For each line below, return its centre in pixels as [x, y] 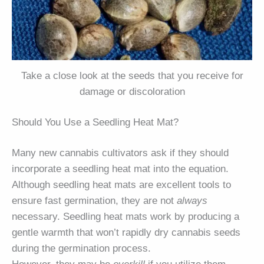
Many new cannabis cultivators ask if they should [120, 153]
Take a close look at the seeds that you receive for [132, 75]
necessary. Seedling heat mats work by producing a [126, 217]
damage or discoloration [132, 91]
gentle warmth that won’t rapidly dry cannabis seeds [126, 233]
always [192, 201]
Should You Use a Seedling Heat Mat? [95, 123]
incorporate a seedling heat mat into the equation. [120, 169]
